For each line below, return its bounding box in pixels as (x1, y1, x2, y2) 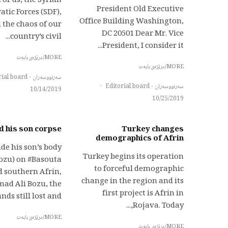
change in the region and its (81, 175, 184, 188)
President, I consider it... (102, 40, 184, 53)
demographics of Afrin (96, 132, 184, 146)
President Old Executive (97, 3, 184, 16)
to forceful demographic (94, 163, 184, 176)
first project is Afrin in (102, 187, 184, 201)
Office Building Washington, (79, 15, 184, 28)
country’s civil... (10, 31, 62, 44)
